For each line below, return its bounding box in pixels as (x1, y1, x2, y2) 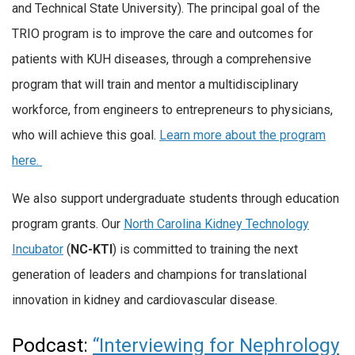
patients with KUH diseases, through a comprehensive (12, 52, 311, 67)
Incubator (12, 241, 63, 257)
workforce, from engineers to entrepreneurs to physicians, (12, 102, 333, 118)
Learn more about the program (159, 128, 326, 143)
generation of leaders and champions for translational (12, 266, 307, 282)
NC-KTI (71, 241, 113, 257)
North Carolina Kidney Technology (124, 216, 309, 231)
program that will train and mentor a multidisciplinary (12, 77, 299, 93)
